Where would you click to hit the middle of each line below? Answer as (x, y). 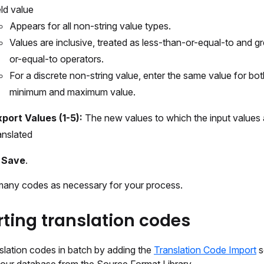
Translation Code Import (205, 250)
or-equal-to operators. (57, 59)
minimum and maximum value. (72, 92)
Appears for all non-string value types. (90, 26)
